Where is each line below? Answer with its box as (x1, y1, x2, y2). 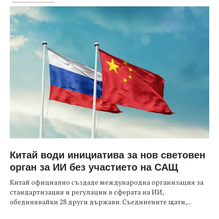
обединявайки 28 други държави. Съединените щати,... (10, 197, 192, 207)
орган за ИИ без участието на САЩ (10, 159, 178, 174)
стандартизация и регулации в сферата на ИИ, (10, 187, 164, 197)
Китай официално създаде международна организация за (10, 177, 203, 187)
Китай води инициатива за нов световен (10, 147, 205, 162)
